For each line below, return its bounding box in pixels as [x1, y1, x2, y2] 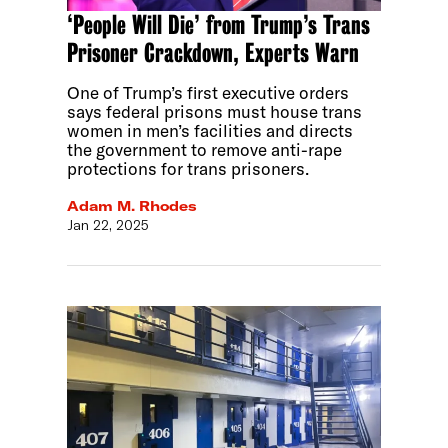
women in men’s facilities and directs [67, 119, 354, 141]
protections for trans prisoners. [67, 157, 310, 179]
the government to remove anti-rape [67, 138, 343, 160]
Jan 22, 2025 [67, 216, 150, 235]
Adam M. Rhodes [67, 197, 198, 216]
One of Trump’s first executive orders [67, 81, 350, 103]
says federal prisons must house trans [67, 100, 363, 122]
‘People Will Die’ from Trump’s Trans [67, 9, 371, 40]
